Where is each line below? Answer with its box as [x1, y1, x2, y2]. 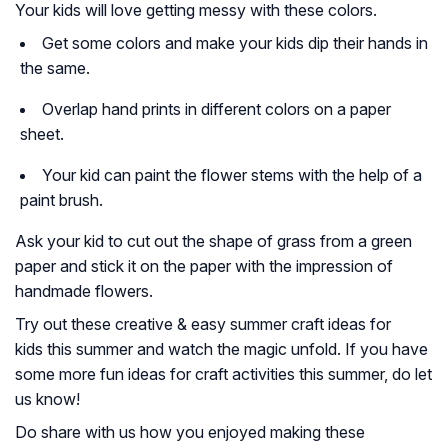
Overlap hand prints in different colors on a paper [42, 99, 391, 120]
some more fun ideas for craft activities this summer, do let [15, 364, 432, 385]
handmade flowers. [15, 281, 153, 302]
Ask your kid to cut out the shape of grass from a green [15, 231, 412, 252]
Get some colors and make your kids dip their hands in [42, 33, 428, 54]
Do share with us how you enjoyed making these [15, 422, 365, 443]
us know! [15, 389, 80, 410]
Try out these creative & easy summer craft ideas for [15, 314, 391, 335]
